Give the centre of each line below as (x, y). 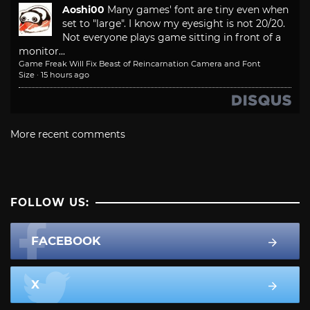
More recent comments (68, 135)
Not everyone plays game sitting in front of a (172, 38)
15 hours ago (65, 75)
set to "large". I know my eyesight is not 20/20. (174, 24)
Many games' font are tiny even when (198, 10)
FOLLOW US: (50, 203)
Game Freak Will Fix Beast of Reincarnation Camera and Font (140, 64)
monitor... (42, 52)
